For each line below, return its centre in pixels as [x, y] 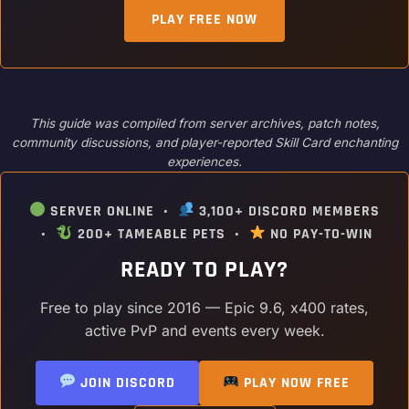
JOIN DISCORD [126, 383]
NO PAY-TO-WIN [319, 234]
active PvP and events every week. [204, 330]
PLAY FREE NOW [204, 19]
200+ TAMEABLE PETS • [161, 234]
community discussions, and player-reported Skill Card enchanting [204, 142]
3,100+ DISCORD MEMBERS [288, 211]
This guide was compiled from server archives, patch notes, [204, 123]
